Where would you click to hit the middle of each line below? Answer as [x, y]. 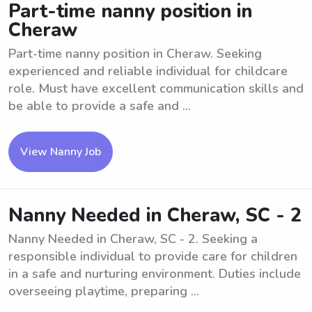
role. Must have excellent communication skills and [156, 88]
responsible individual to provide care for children [153, 256]
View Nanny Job [61, 152]
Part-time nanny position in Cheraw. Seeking [135, 54]
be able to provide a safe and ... [100, 106]
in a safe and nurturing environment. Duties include [155, 274]
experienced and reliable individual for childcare [148, 71]
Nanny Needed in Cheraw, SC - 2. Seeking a [133, 239]
